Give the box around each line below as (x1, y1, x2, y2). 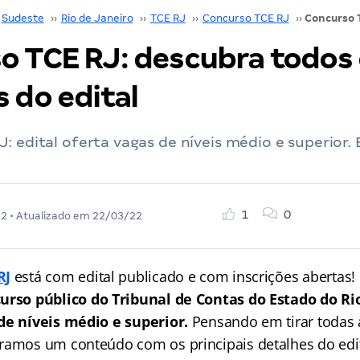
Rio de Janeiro (60, 12, 133, 24)
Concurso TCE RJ (202, 12, 289, 24)
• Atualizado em (6, 210, 92, 222)
